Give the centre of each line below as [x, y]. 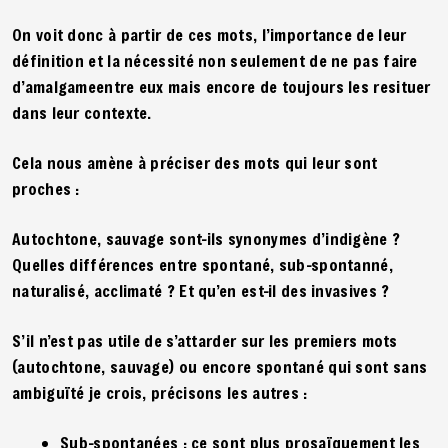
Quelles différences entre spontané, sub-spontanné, [202, 264]
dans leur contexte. [82, 112]
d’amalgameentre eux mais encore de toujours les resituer [221, 86]
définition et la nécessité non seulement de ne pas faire [215, 60]
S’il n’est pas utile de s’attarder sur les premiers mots [205, 340]
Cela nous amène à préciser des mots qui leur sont [195, 162]
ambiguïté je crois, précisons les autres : [160, 392]
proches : [46, 188]
